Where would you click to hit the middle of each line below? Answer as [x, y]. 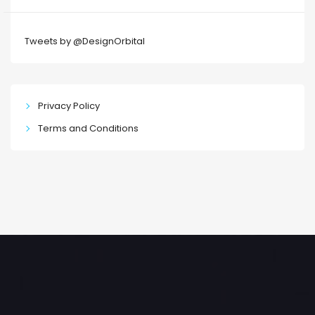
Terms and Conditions [88, 128]
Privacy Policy [69, 105]
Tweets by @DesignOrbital [85, 41]
